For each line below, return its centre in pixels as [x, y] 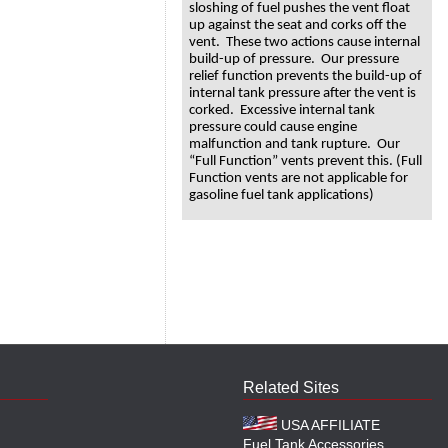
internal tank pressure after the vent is [302, 93]
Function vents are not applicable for [298, 178]
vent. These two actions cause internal [304, 42]
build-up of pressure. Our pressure [294, 59]
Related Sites [291, 388]
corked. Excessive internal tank [282, 110]
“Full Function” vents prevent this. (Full [305, 161]
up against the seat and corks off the [297, 25]
